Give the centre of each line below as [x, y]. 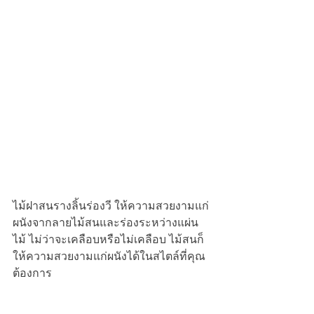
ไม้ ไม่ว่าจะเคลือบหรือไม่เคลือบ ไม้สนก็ [108, 239]
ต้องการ [32, 273]
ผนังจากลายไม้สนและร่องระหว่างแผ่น [105, 222]
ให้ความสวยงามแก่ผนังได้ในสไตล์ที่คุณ [109, 256]
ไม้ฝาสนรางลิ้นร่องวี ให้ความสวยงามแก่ [111, 205]
